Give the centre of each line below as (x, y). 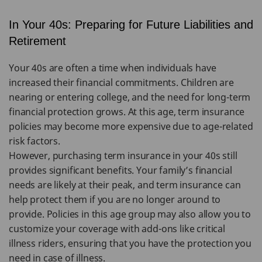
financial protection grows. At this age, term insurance (127, 112)
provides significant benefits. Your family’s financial (120, 170)
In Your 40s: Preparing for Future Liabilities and (131, 25)
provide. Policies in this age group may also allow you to (130, 214)
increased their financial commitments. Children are (121, 82)
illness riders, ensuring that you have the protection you (130, 243)
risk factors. (35, 141)
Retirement (37, 41)
